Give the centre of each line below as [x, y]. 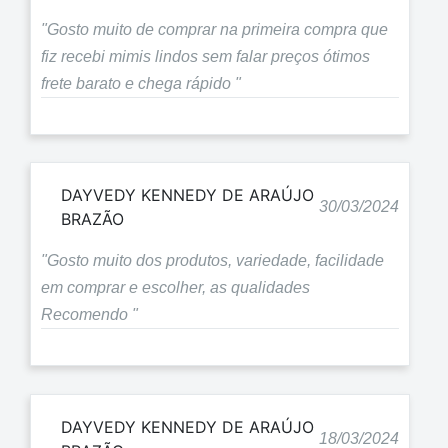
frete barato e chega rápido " [141, 83]
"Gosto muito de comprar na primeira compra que [214, 29]
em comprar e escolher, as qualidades [175, 288]
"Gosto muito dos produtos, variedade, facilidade [212, 261]
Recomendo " [89, 315]
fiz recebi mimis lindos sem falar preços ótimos [205, 56]
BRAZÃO [92, 219]
